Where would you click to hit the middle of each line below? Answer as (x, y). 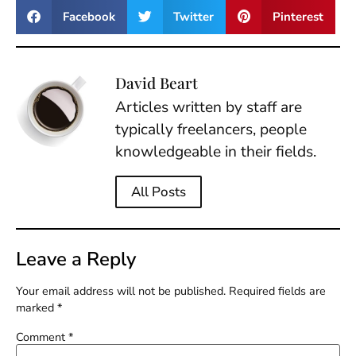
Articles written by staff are (209, 108)
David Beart (157, 83)
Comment (42, 337)
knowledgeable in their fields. (216, 152)
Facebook (89, 16)
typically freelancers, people (211, 130)
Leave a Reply (76, 259)
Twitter (193, 16)
